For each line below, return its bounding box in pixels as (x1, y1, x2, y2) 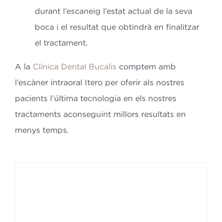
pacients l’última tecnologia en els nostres (14, 93, 176, 103)
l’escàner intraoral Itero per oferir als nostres (14, 77, 184, 87)
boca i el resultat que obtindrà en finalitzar (34, 22, 199, 31)
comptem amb (116, 61, 176, 71)
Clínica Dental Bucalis (32, 61, 116, 71)
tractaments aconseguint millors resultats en (14, 109, 186, 118)
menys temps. (14, 125, 69, 134)
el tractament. (34, 38, 88, 47)
